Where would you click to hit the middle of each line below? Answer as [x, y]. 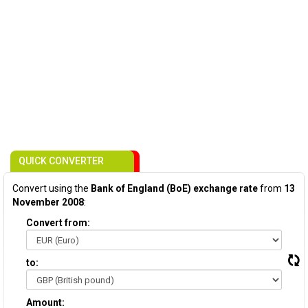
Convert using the [52, 188]
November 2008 [48, 202]
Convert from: [58, 223]
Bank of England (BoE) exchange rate [174, 188]
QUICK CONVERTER [61, 161]
